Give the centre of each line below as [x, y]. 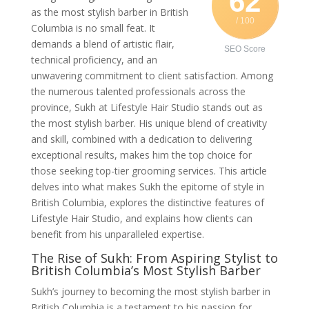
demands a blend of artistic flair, [102, 43]
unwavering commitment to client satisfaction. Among [152, 75]
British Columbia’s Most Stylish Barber [146, 270]
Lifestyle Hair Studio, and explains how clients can [141, 218]
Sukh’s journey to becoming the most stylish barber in [150, 291]
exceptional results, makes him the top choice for [141, 154]
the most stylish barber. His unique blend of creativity [149, 123]
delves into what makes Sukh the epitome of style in [147, 186]
